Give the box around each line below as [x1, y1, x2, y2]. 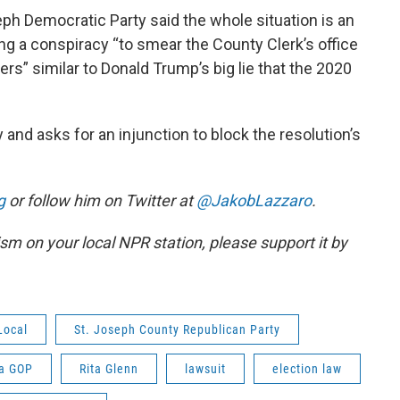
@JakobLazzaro [196, 191, 312, 210]
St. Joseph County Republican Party [74, 322, 280, 337]
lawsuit [185, 362, 226, 376]
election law [272, 362, 342, 376]
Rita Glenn [79, 362, 138, 376]
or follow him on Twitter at [5, 191, 196, 210]
